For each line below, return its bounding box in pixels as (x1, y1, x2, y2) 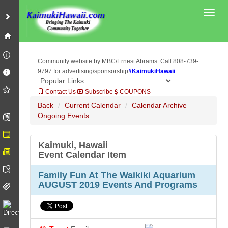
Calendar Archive (132, 101, 187, 109)
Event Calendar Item (38, 150, 127, 160)
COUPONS (118, 88, 151, 95)
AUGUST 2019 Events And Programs (38, 180, 198, 190)
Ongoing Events (38, 111, 90, 120)
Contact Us (44, 88, 76, 95)
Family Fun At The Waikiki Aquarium (38, 170, 196, 180)
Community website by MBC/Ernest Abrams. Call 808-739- (38, 58, 199, 65)
